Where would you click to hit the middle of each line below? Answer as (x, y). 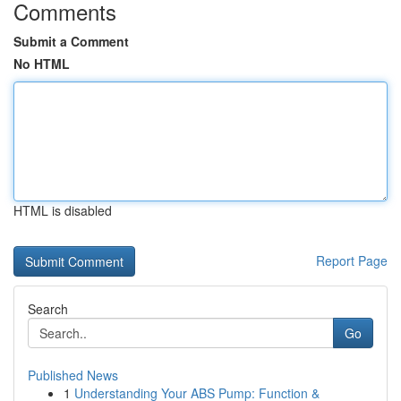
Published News (73, 375)
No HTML (42, 64)
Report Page (352, 260)
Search (48, 309)
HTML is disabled (63, 210)
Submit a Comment (71, 41)
